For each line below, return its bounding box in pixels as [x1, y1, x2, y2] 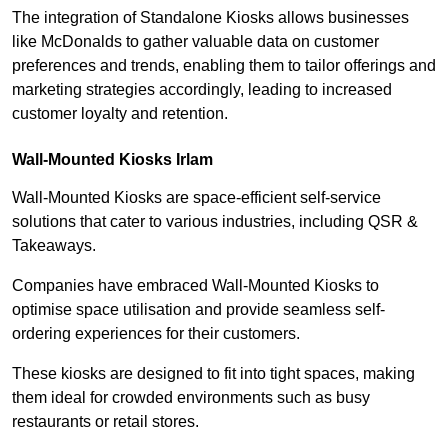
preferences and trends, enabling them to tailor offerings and [12, 57, 436, 75]
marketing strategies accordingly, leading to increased [12, 81, 392, 99]
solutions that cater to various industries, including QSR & [12, 213, 418, 231]
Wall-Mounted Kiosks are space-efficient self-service [12, 189, 381, 207]
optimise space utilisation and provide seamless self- [12, 301, 385, 319]
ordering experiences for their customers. [12, 325, 300, 343]
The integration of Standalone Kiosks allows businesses [12, 9, 409, 27]
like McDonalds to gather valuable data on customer [12, 33, 379, 51]
